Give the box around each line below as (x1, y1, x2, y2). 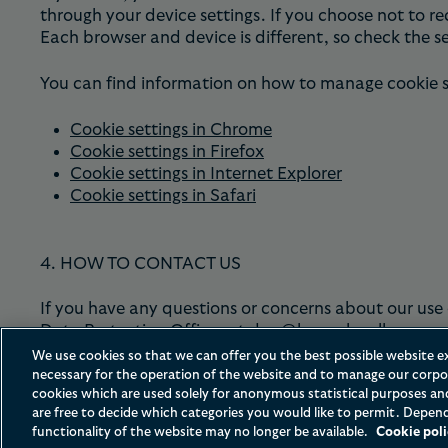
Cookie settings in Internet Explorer (70, 164, 342, 182)
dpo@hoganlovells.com (249, 322, 433, 340)
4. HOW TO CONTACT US (40, 254, 241, 272)
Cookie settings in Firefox (70, 142, 264, 160)
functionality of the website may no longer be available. (32, 426, 371, 439)
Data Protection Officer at (40, 322, 249, 340)
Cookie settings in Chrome (70, 120, 272, 138)
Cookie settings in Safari (70, 186, 256, 204)
